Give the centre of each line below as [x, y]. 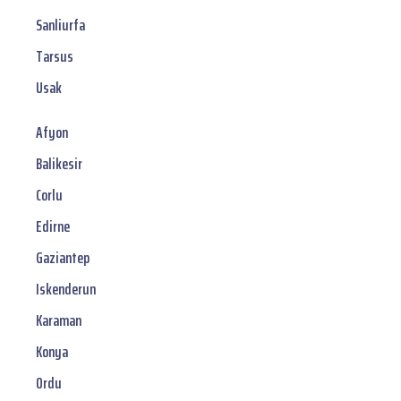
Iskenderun [66, 290]
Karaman [59, 321]
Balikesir [59, 164]
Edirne [53, 227]
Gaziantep [63, 258]
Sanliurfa [60, 26]
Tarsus [55, 57]
